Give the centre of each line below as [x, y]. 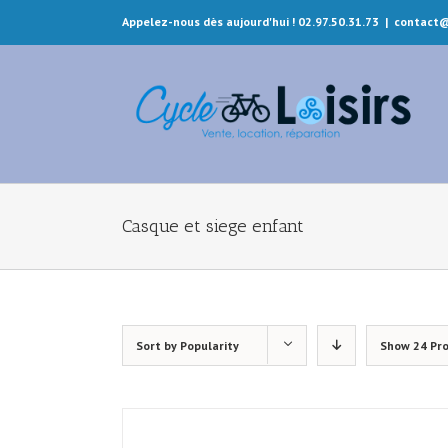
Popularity [209, 345]
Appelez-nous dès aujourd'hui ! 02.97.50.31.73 [250, 21]
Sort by [158, 345]
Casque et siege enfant [213, 226]
